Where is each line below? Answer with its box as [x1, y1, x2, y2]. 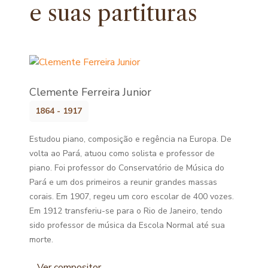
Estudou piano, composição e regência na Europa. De [29, 133, 232, 145]
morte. [29, 233, 54, 245]
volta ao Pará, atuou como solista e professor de [29, 147, 215, 159]
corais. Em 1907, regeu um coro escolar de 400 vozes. [29, 190, 234, 202]
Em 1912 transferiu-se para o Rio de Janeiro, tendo [29, 205, 223, 217]
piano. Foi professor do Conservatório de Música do [29, 162, 225, 173]
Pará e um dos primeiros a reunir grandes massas [29, 176, 218, 188]
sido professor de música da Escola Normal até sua [29, 219, 226, 231]
